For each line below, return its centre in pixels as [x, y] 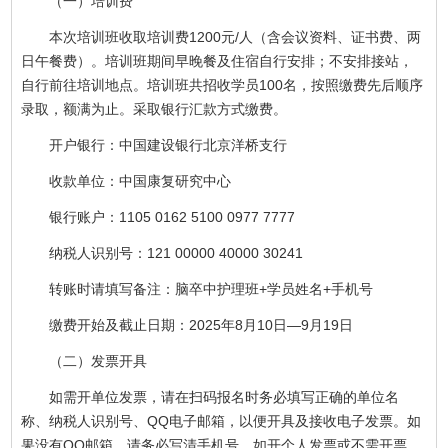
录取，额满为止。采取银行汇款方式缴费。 [154, 108]
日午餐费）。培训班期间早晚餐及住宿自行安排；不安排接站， [217, 60]
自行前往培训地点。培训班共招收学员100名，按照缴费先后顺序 [222, 84]
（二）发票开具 [98, 360]
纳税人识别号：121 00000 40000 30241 [176, 252]
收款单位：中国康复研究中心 [140, 180]
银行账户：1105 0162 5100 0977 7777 [172, 216]
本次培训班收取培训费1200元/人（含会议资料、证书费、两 [235, 36]
